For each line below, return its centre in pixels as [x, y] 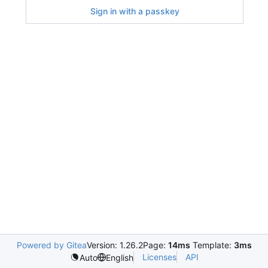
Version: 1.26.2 [115, 245]
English [119, 257]
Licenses [159, 257]
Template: [212, 245]
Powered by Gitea [51, 245]
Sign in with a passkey [135, 11]
